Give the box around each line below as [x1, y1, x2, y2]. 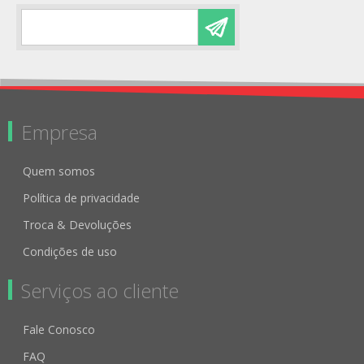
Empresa [21, 118, 97, 145]
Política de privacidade [23, 189, 140, 206]
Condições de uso [23, 243, 117, 259]
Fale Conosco [23, 321, 95, 337]
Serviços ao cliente [21, 276, 179, 304]
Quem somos [23, 162, 95, 179]
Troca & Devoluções [23, 216, 132, 232]
